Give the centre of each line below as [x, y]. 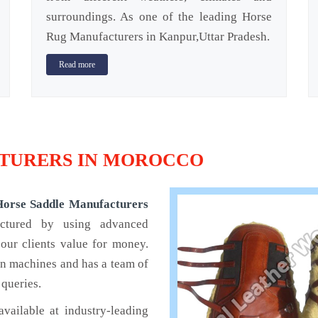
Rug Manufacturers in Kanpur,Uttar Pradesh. [158, 37]
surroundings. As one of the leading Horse [159, 17]
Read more [77, 65]
